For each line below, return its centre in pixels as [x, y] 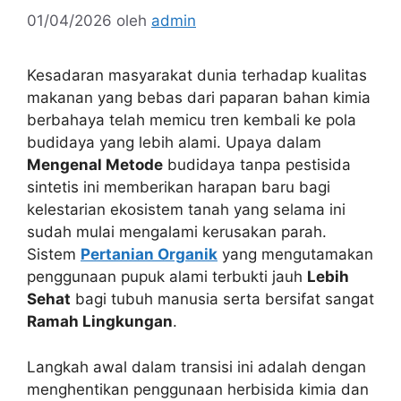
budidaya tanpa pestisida [257, 165]
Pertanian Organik [149, 255]
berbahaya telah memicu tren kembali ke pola [192, 120]
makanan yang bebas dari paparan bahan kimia [199, 98]
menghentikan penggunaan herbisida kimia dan [198, 389]
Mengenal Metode [95, 165]
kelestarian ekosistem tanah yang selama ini [186, 210]
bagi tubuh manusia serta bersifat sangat [222, 299]
